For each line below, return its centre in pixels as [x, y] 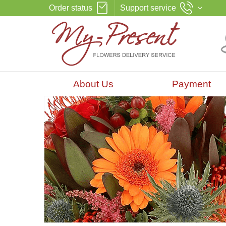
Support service [148, 8]
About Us [93, 84]
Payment [191, 84]
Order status [71, 8]
